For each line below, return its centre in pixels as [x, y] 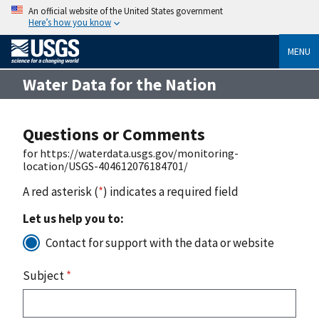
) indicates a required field [171, 191]
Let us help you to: [73, 218]
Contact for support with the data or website [160, 242]
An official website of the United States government [126, 11]
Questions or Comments [114, 134]
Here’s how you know [70, 22]
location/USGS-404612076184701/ [105, 166]
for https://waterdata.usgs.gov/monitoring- [131, 153]
